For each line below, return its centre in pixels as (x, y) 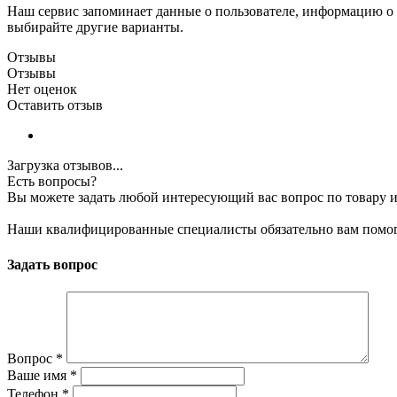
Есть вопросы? (52, 182)
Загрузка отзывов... (65, 166)
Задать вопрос (52, 264)
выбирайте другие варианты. (95, 27)
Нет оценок (42, 90)
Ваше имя (39, 375)
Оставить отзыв (55, 105)
